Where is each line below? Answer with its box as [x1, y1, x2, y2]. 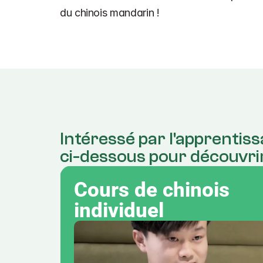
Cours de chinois [74, 178, 230, 203]
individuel [74, 198, 164, 223]
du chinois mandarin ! [60, 6, 160, 19]
